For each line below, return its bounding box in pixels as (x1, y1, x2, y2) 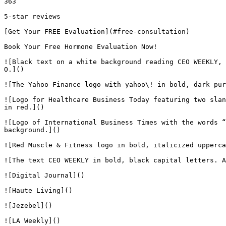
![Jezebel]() (4, 202, 52, 209)
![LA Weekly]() (4, 217, 61, 224)
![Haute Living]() (4, 187, 73, 194)
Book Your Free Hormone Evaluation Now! (4, 43, 157, 50)
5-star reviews (4, 13, 61, 20)
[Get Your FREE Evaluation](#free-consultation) (4, 28, 190, 35)
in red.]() (4, 103, 44, 111)
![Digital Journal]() (4, 172, 85, 179)
